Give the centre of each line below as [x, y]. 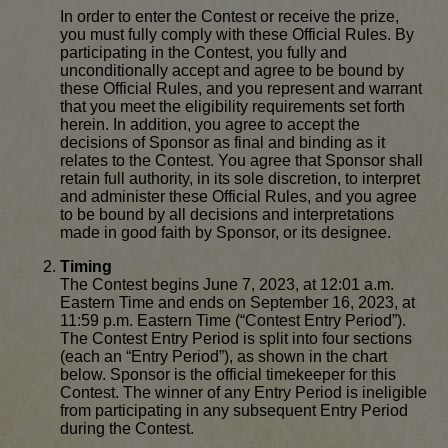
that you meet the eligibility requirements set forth [232, 107]
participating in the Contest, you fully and [203, 53]
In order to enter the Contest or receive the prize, [229, 17]
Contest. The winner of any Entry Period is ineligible [243, 393]
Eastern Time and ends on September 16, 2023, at [237, 303]
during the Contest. [127, 429]
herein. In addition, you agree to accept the [210, 125]
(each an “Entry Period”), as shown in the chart [223, 357]
